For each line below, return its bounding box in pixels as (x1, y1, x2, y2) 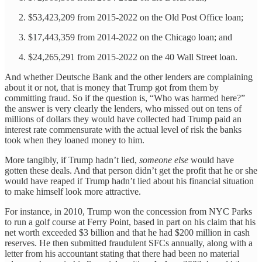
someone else (139, 154, 188, 165)
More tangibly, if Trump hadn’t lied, (5, 154, 139, 165)
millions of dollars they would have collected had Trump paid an (5, 113, 242, 124)
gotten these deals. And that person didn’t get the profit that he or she (5, 165, 257, 175)
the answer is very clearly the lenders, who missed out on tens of (5, 103, 242, 113)
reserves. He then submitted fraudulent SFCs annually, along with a (5, 237, 253, 248)
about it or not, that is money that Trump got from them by (5, 82, 219, 92)
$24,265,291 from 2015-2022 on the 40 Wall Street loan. (28, 51, 237, 62)
